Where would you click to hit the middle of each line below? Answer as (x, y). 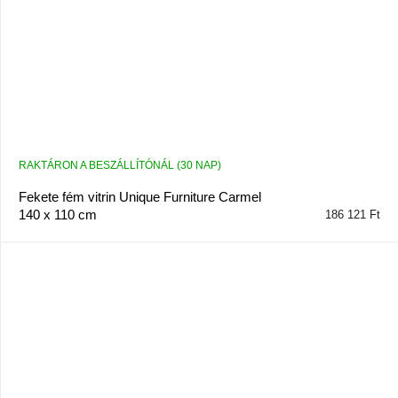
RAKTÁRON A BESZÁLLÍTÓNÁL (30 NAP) (119, 166)
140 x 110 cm (57, 215)
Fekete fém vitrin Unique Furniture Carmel (139, 197)
